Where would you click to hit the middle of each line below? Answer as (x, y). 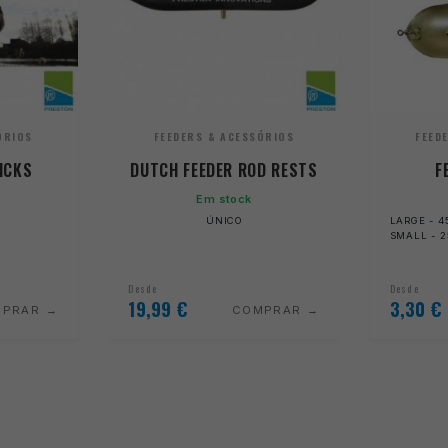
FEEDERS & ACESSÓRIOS (224, 137)
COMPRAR (266, 309)
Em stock (224, 198)
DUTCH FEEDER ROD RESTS (224, 170)
